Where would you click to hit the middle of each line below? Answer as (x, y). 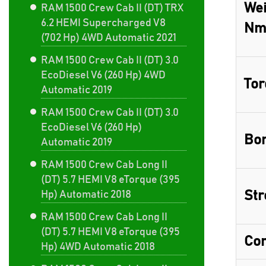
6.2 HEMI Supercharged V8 (103, 23)
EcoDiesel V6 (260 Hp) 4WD (103, 75)
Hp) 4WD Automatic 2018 (98, 247)
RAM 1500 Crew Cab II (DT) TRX (112, 8)
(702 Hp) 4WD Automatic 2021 (109, 38)
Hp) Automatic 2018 (86, 195)
